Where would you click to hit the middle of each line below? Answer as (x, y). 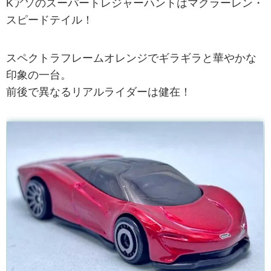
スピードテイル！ (50, 20)
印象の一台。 (39, 75)
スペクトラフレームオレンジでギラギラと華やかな (131, 58)
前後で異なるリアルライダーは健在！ (99, 92)
